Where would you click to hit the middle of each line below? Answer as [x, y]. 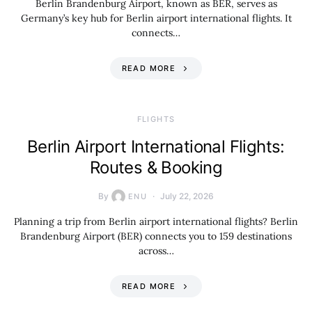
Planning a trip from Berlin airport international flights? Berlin [156, 221]
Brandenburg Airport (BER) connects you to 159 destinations [156, 236]
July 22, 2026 [187, 196]
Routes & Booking [156, 167]
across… [156, 251]
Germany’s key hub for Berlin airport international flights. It [156, 18]
